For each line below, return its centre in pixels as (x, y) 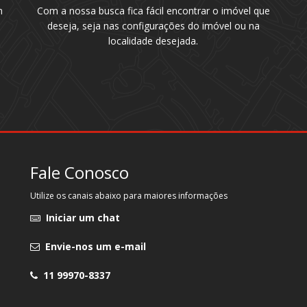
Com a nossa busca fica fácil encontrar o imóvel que (153, 11)
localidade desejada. (153, 41)
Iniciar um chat (80, 218)
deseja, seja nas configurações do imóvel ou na (153, 26)
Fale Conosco (79, 172)
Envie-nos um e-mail (93, 246)
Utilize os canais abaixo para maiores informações (128, 196)
